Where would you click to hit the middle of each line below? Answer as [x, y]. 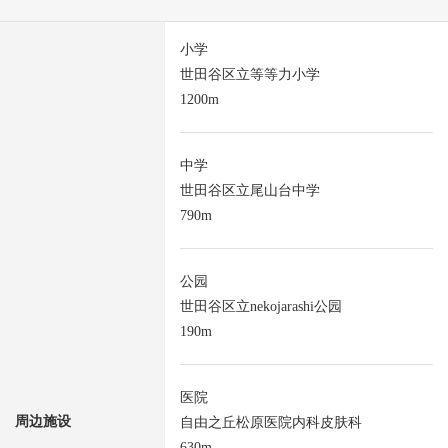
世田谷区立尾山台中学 [250, 191]
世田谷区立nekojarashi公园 [261, 307]
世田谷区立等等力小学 [250, 75]
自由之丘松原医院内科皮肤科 [271, 423]
